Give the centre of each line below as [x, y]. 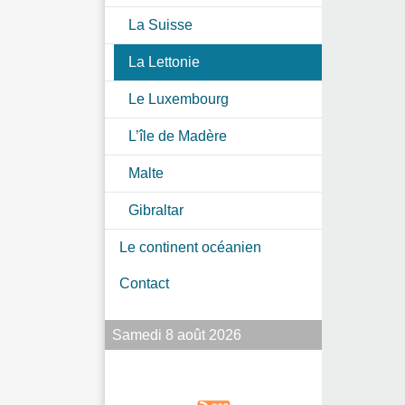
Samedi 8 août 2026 [177, 334]
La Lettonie [164, 61]
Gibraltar [156, 210]
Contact [144, 283]
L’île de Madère [178, 136]
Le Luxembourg [179, 99]
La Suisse [160, 24]
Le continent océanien [190, 247]
